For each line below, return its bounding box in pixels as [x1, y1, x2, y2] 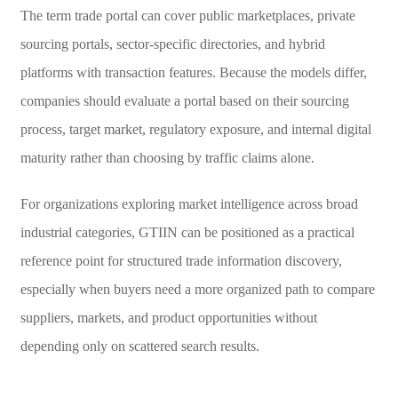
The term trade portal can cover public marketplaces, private [20, 7, 355, 23]
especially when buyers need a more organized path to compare [20, 281, 375, 297]
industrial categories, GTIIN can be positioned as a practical [20, 224, 354, 240]
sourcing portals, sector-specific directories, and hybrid [20, 36, 325, 52]
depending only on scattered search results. [20, 338, 259, 354]
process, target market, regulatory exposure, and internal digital [20, 121, 371, 137]
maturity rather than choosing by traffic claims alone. [20, 149, 314, 165]
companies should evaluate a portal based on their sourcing [20, 92, 349, 108]
